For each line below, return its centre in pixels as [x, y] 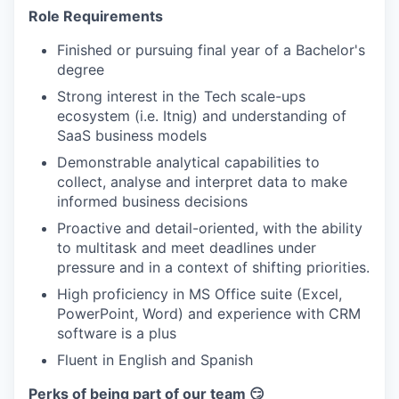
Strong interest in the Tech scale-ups [181, 96]
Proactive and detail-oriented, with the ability [210, 228]
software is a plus [117, 333]
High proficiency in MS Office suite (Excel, [199, 293]
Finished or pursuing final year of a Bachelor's [211, 49]
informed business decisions [152, 201]
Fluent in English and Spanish [155, 359]
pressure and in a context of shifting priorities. [213, 267]
